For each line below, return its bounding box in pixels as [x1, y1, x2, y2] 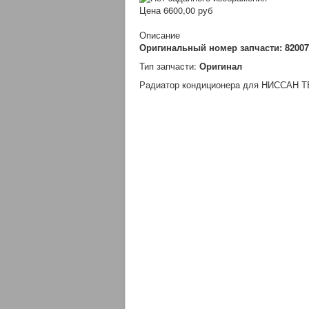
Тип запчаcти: [139, 59, 199, 73]
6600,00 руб [163, 3, 212, 17]
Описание [139, 28, 180, 42]
